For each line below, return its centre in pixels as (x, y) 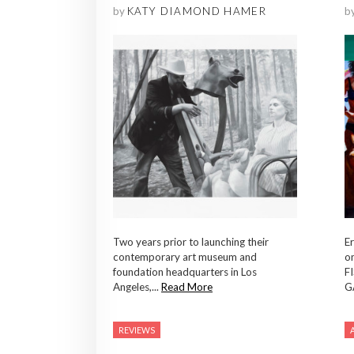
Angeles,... (137, 287)
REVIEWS (137, 330)
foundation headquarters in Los (185, 272)
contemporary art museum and (185, 257)
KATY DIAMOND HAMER (197, 11)
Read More (187, 287)
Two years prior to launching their (191, 242)
